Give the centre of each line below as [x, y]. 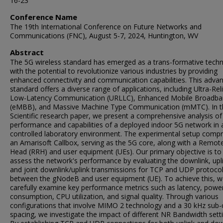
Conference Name [44, 17]
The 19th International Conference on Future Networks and [106, 27]
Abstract [27, 52]
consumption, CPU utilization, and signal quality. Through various [114, 196]
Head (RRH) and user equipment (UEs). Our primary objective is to [116, 152]
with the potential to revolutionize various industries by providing [114, 71]
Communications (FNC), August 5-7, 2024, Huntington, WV [104, 36]
